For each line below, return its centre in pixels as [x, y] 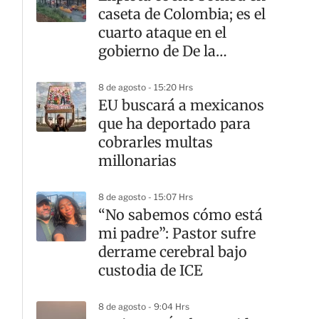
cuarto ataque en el [162, 32]
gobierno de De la [157, 51]
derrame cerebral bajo [173, 252]
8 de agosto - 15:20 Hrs [146, 87]
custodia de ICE [151, 270]
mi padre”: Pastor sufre [177, 233]
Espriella [128, 69]
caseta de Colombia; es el [182, 14]
